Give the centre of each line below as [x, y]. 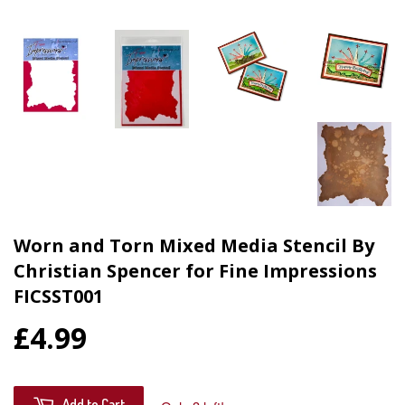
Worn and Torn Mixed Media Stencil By [194, 245]
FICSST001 [58, 296]
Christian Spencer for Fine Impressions [195, 270]
